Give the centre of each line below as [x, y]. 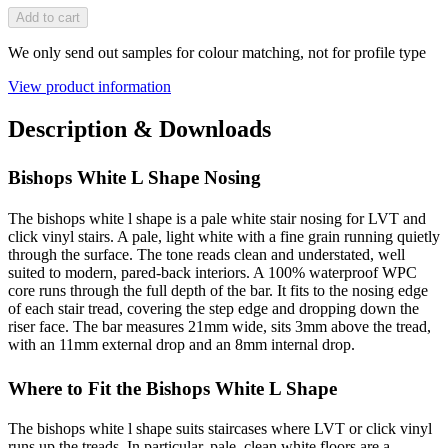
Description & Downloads [139, 128]
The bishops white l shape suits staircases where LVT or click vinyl [220, 429]
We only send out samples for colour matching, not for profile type [217, 52]
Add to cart [48, 17]
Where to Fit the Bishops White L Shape [172, 388]
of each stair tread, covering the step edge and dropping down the [213, 308]
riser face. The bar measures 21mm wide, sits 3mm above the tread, [219, 326]
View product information [89, 86]
